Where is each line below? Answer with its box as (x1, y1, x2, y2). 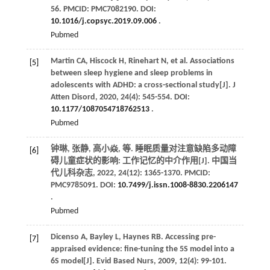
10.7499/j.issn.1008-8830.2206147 (117, 181, 238, 190)
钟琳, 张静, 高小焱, (50, 145, 122, 154)
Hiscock (89, 57, 117, 66)
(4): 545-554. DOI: (128, 93, 190, 102)
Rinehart (128, 57, 159, 66)
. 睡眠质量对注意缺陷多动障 (130, 145, 236, 154)
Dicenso (50, 233, 79, 242)
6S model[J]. (50, 257, 96, 266)
